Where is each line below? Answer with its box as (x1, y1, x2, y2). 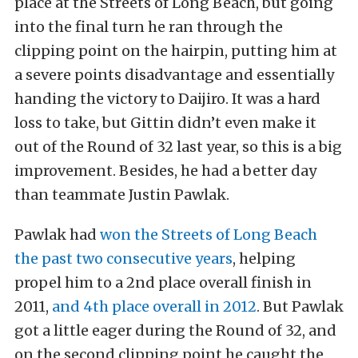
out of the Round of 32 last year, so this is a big (14, 137, 342, 156)
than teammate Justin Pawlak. (14, 185, 229, 204)
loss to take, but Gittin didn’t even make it (14, 113, 316, 132)
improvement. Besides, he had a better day (14, 161, 316, 180)
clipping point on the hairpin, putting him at (14, 42, 337, 60)
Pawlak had (14, 225, 100, 244)
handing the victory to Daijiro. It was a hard (14, 89, 320, 108)
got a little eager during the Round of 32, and (14, 321, 336, 340)
